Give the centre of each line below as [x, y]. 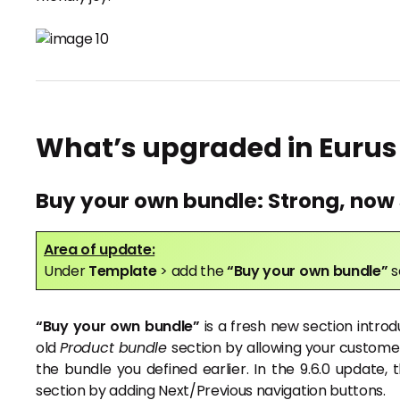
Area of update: [100, 250]
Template [125, 271]
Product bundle [116, 348]
